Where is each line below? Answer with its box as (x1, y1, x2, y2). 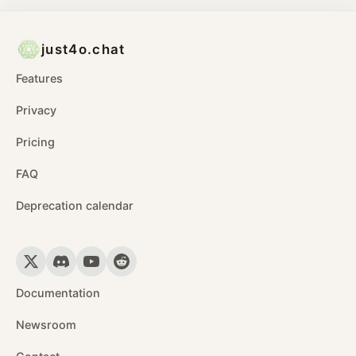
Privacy (16, 103, 56, 117)
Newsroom (16, 317, 76, 331)
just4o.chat (41, 41, 126, 57)
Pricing (16, 134, 55, 149)
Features (16, 71, 63, 85)
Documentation (16, 285, 100, 300)
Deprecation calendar (16, 198, 133, 212)
